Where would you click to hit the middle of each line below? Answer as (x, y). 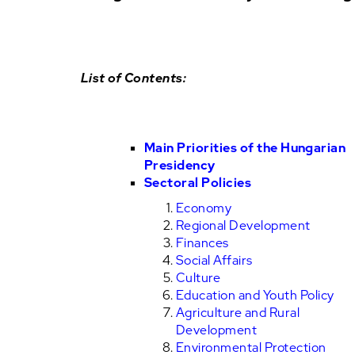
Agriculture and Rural (238, 313)
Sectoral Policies (198, 183)
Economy (204, 208)
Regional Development (243, 225)
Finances (202, 243)
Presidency (180, 165)
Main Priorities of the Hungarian (245, 148)
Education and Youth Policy (255, 295)
